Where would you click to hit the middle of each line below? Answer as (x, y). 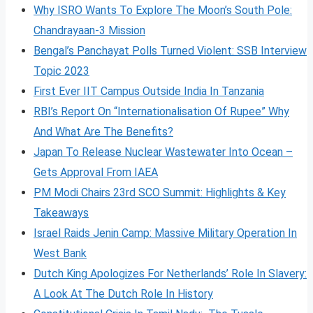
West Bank (60, 253)
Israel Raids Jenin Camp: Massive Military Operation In (165, 233)
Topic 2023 (61, 71)
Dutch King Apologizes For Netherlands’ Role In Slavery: (170, 273)
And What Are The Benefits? (103, 131)
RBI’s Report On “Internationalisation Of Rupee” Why (161, 111)
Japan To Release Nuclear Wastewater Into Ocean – (163, 152)
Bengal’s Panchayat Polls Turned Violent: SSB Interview (170, 50)
